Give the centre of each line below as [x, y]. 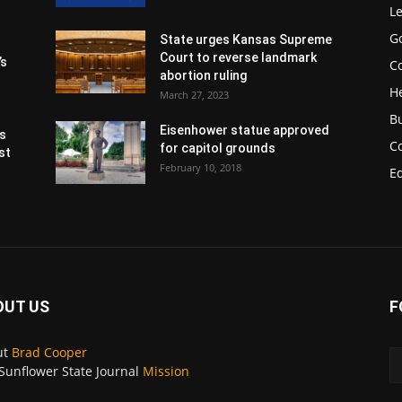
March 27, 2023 [194, 94]
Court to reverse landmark [238, 57]
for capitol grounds [218, 148]
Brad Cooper [49, 352]
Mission [166, 371]
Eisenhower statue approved [245, 130]
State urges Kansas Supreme [246, 39]
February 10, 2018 [201, 167]
